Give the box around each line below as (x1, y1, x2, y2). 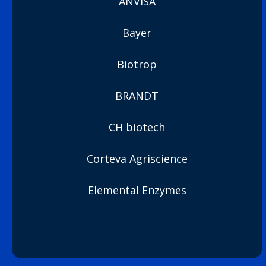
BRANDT (115, 88, 159, 103)
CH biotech (109, 120, 166, 134)
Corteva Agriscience (86, 151, 188, 166)
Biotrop (117, 57, 157, 71)
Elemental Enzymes (87, 183, 186, 197)
